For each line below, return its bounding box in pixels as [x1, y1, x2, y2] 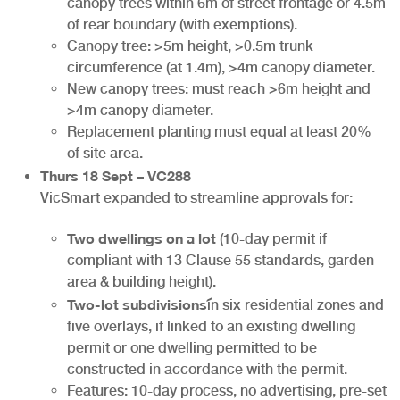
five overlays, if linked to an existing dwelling [67, 317, 355, 335]
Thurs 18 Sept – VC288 [40, 161, 191, 187]
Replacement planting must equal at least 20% [67, 122, 371, 140]
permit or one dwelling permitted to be [67, 338, 317, 356]
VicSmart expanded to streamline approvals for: [40, 188, 353, 206]
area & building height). [67, 272, 216, 290]
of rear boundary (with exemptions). [67, 15, 297, 33]
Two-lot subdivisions [67, 289, 207, 316]
